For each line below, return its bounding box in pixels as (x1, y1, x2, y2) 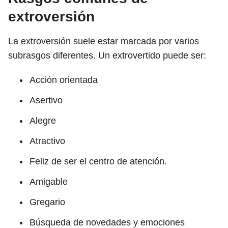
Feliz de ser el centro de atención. (30, 156, 167, 166)
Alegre (30, 116, 56, 126)
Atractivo (30, 136, 65, 146)
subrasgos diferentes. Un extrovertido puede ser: (8, 50, 206, 61)
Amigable (30, 177, 68, 187)
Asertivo (30, 95, 63, 105)
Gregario (30, 197, 65, 207)
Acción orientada (30, 75, 98, 85)
